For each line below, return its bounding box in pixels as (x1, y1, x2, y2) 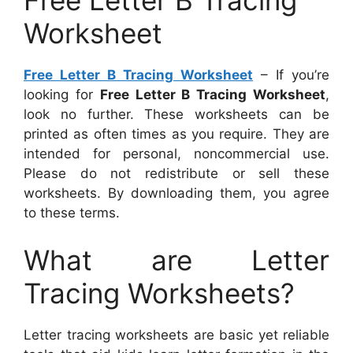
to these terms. (24, 205, 120, 221)
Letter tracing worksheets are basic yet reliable (24, 326, 329, 343)
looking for (24, 87, 100, 103)
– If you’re (253, 67, 329, 84)
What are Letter (24, 243, 329, 277)
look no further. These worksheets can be (24, 106, 329, 123)
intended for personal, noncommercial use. (24, 146, 329, 162)
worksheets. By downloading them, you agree (24, 185, 329, 202)
